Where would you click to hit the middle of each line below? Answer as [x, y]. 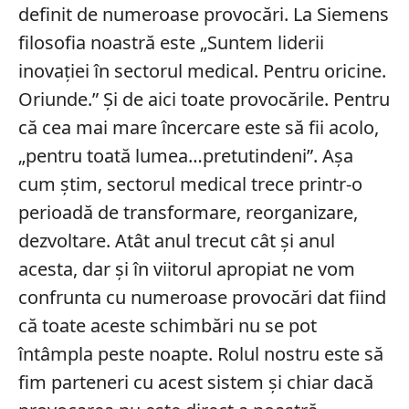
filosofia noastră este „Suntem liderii [171, 42]
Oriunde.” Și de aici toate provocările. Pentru [204, 99]
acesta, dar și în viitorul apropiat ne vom [186, 268]
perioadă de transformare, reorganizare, [188, 212]
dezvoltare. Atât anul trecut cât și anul [176, 240]
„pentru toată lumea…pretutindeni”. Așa [185, 155]
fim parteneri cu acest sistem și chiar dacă [195, 382]
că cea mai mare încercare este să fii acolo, [198, 127]
